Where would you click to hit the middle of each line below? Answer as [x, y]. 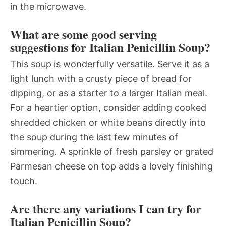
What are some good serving [83, 34]
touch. [24, 181]
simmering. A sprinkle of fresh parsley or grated [112, 152]
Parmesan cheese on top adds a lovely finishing [111, 166]
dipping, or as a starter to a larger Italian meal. [109, 93]
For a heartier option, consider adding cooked [108, 108]
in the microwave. [48, 7]
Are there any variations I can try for [106, 209]
